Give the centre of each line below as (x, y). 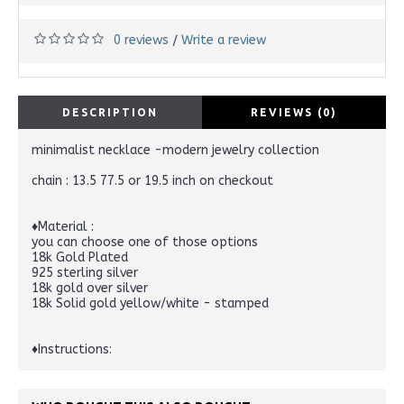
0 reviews (141, 41)
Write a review (224, 41)
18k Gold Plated (80, 258)
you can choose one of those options (145, 243)
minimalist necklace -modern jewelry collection (175, 151)
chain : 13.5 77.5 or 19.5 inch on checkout (152, 181)
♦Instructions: (72, 350)
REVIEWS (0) (294, 113)
